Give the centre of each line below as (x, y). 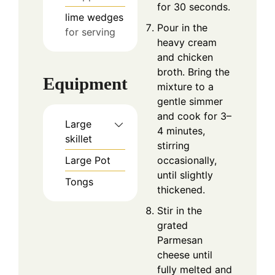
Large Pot (88, 161)
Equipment (85, 84)
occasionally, (187, 161)
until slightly (185, 175)
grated (172, 226)
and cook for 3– (194, 116)
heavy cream (187, 43)
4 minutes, (181, 131)
